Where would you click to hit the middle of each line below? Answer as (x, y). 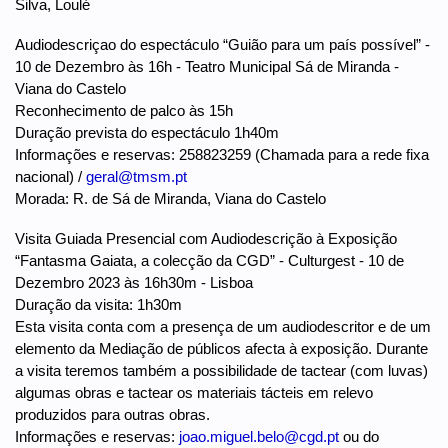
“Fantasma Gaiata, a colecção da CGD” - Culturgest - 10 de (209, 260)
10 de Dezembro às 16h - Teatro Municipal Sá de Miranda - (207, 66)
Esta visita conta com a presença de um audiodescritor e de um (223, 326)
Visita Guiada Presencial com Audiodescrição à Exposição (206, 238)
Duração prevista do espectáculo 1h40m (147, 132)
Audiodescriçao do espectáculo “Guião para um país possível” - (222, 44)
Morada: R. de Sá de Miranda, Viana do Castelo (170, 198)
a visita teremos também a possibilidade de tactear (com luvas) (221, 370)
